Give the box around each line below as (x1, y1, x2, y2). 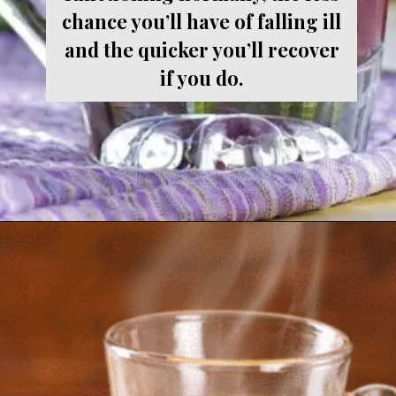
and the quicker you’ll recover (64, 35, 339, 62)
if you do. (160, 64, 244, 90)
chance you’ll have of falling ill (62, 7, 342, 34)
